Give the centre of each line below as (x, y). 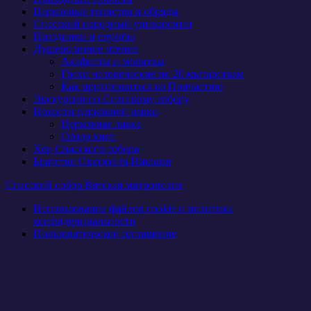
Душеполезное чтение (86, 49)
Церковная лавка (101, 124)
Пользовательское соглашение (105, 234)
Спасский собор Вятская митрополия (94, 185)
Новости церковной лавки (96, 112)
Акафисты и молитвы (113, 62)
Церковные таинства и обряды (106, 12)
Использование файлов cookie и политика (133, 209)
